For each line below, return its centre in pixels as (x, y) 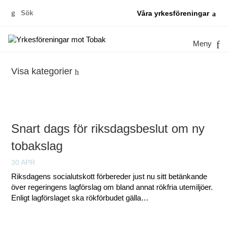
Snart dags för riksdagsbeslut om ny (108, 128)
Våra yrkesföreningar (173, 13)
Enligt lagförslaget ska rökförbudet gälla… (80, 198)
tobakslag (37, 146)
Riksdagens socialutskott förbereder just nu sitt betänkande (109, 176)
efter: (25, 23)
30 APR (23, 162)
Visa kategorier (42, 71)
